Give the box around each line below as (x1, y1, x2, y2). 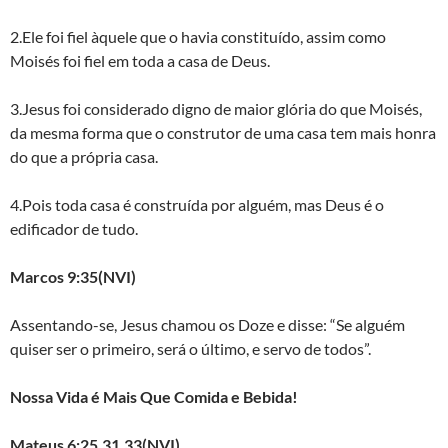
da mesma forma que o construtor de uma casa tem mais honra (10, 122, 436, 142)
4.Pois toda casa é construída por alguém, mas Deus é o (10, 194, 384, 214)
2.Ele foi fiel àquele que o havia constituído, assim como (10, 26, 386, 46)
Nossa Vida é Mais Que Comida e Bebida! (10, 386, 298, 406)
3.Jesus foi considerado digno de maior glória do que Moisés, (10, 98, 422, 118)
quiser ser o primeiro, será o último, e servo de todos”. (10, 338, 371, 358)
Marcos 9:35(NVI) (10, 266, 136, 286)
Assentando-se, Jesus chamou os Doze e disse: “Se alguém (10, 314, 405, 334)
